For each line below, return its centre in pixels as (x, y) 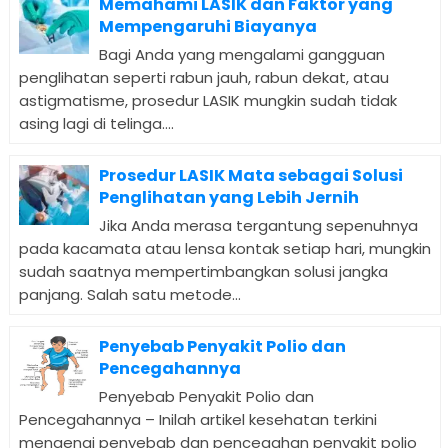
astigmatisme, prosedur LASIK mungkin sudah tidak (207, 100)
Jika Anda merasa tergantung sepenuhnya (258, 225)
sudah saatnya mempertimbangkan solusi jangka (203, 271)
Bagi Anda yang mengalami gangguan (241, 54)
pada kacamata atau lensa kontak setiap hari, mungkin (224, 248)
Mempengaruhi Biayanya (207, 26)
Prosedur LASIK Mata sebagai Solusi (250, 175)
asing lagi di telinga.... (96, 123)
